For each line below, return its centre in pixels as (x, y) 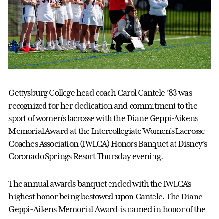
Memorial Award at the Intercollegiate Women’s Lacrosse (107, 131)
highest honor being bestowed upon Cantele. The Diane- (107, 196)
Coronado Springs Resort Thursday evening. (86, 156)
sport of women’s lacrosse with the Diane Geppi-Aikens (103, 118)
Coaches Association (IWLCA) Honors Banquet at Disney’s (108, 143)
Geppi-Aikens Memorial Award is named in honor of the (107, 209)
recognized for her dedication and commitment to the (103, 105)
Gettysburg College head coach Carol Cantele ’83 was (100, 93)
